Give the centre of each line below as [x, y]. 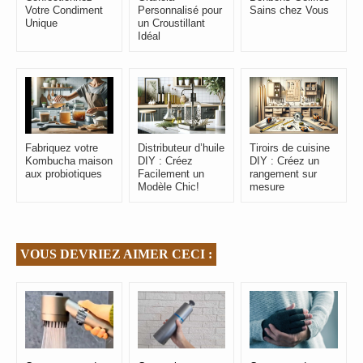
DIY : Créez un [285, 161]
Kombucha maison [69, 161]
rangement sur [284, 174]
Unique [41, 23]
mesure [267, 187]
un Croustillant [171, 23]
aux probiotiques [64, 174]
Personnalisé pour [179, 10]
